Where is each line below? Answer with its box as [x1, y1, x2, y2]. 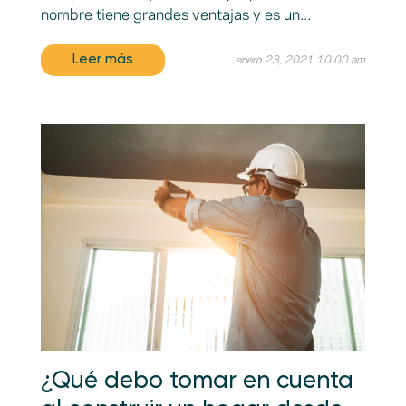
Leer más [72, 53, 133, 68]
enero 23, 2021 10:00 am [236, 54, 366, 65]
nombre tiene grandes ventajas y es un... [40, 7, 311, 23]
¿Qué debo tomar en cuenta [40, 370, 353, 394]
